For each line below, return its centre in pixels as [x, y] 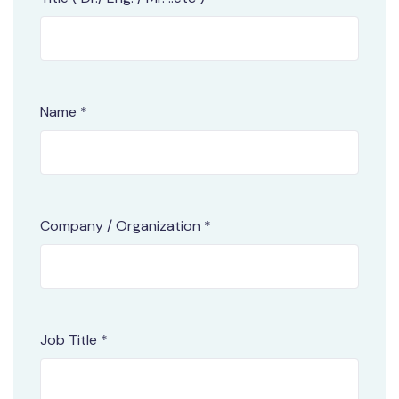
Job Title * [74, 340]
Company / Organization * [126, 226]
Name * [64, 112]
